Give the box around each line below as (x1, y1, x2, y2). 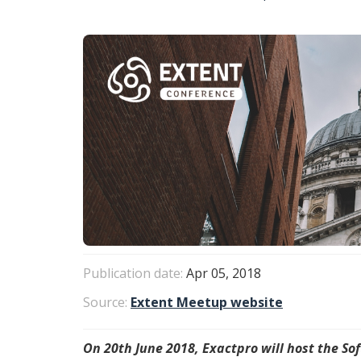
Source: (83, 293, 131, 311)
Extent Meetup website (131, 293, 283, 311)
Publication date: (83, 263, 186, 282)
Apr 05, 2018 (186, 263, 261, 282)
